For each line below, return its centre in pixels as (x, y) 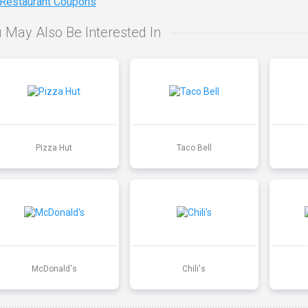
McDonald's (54, 268)
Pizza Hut (54, 147)
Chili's (194, 268)
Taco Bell (194, 147)
